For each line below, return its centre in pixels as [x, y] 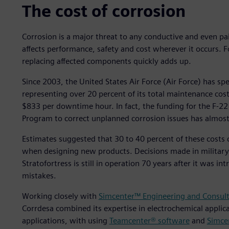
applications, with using [65, 221]
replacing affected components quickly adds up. [106, 61]
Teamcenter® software [149, 221]
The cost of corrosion [104, 11]
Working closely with [60, 196]
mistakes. [39, 176]
